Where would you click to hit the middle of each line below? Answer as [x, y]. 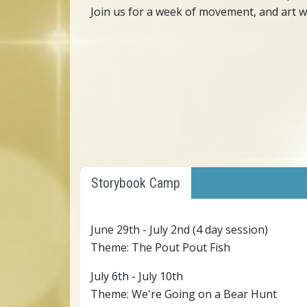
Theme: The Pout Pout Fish [160, 247]
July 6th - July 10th [137, 276]
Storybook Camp [136, 183]
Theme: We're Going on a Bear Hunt [184, 294]
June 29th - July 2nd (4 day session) [179, 229]
